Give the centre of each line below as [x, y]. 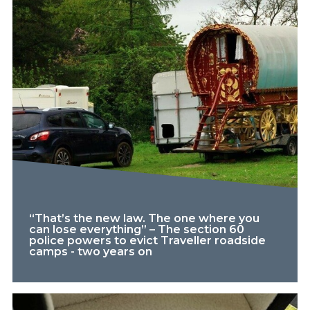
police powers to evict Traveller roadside [147, 240]
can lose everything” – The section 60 [136, 229]
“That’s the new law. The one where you [144, 218]
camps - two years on [90, 251]
